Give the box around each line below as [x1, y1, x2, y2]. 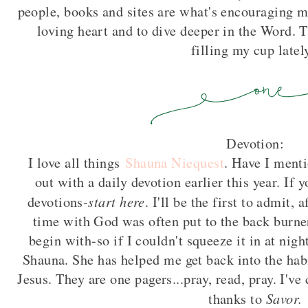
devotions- [27, 192, 89, 212]
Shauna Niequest [125, 153, 224, 173]
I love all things [27, 153, 126, 173]
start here [88, 192, 145, 211]
